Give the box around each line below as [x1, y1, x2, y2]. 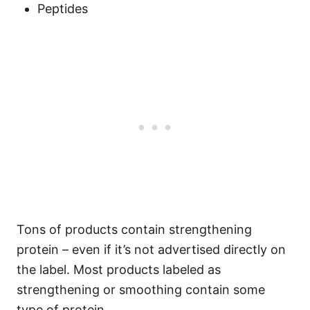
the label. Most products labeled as [17, 262, 221, 277]
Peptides [37, 1, 88, 17]
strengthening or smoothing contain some [17, 282, 265, 298]
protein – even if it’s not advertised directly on [17, 242, 286, 257]
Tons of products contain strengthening [17, 222, 252, 237]
